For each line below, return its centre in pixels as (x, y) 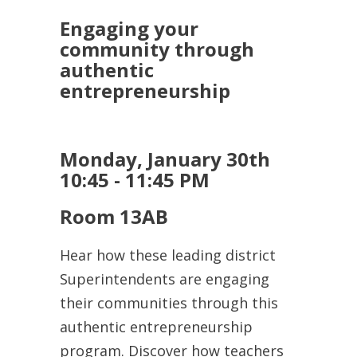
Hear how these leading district (168, 255)
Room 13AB (114, 217)
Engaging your (129, 29)
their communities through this (169, 303)
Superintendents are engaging (165, 279)
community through (157, 49)
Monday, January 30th (165, 159)
